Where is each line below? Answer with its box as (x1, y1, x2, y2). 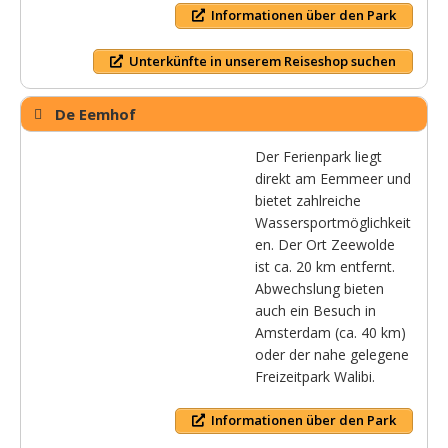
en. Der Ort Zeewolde (255, 235, 395, 255)
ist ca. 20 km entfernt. (255, 257, 395, 277)
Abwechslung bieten (255, 279, 384, 299)
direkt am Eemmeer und (255, 169, 411, 189)
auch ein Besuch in (255, 301, 376, 321)
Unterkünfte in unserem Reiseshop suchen (129, 51, 396, 70)
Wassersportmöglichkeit (255, 213, 411, 233)
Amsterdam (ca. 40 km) (255, 323, 406, 343)
